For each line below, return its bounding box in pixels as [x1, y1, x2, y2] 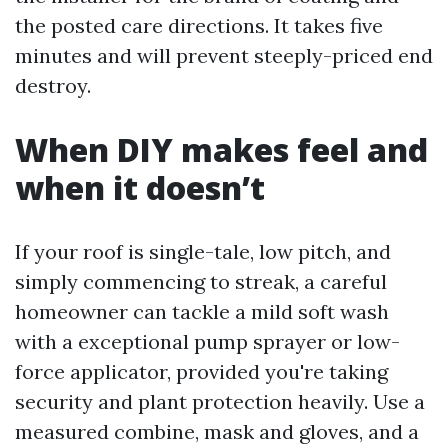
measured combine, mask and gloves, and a [15, 419, 419, 444]
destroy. [15, 73, 91, 98]
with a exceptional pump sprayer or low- [15, 329, 400, 354]
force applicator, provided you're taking [15, 359, 388, 384]
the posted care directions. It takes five [15, 13, 383, 38]
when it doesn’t [15, 166, 265, 209]
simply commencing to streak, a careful [15, 269, 387, 294]
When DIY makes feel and [15, 128, 428, 171]
